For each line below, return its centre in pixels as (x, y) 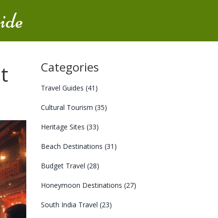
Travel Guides (63, 88)
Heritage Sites (64, 127)
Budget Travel (64, 166)
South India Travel (70, 205)
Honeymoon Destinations (82, 185)
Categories (70, 67)
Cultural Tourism (68, 107)
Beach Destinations (73, 146)
